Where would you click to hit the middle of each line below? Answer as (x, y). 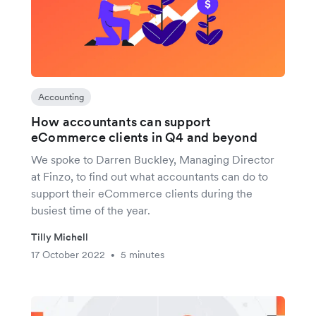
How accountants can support (121, 122)
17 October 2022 (68, 255)
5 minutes (142, 255)
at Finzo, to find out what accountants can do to (150, 177)
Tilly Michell (60, 237)
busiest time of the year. (91, 211)
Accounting (61, 97)
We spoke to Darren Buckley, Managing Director (153, 160)
